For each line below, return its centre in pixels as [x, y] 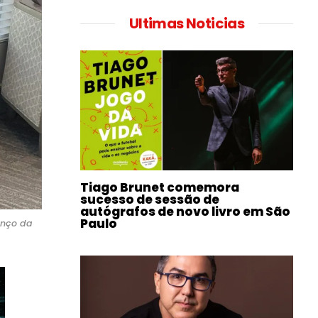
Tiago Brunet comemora [160, 187]
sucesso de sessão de [150, 199]
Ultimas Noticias [187, 23]
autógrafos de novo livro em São [185, 211]
